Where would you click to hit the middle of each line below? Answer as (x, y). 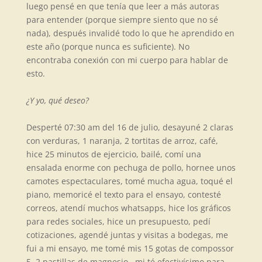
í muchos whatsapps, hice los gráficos (157, 208)
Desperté (44, 127)
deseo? (76, 100)
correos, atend (54, 208)
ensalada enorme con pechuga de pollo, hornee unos (131, 168)
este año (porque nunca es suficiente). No (108, 46)
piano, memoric (57, 194)
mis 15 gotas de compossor (180, 248)
